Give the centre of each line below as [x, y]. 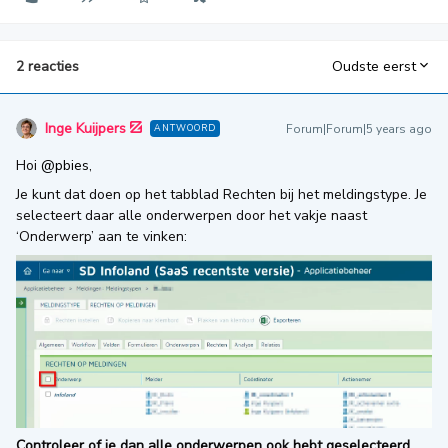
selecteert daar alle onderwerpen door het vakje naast [191, 215]
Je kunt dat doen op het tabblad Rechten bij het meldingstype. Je [221, 194]
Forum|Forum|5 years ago [359, 128]
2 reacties [47, 66]
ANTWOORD [185, 127]
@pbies [65, 165]
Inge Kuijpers [85, 128]
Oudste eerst [374, 67]
